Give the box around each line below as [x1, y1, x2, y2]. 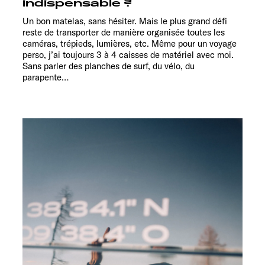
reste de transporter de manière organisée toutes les [22, 27, 225, 38]
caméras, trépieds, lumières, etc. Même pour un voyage [22, 38, 237, 50]
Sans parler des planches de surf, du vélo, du [22, 60, 195, 72]
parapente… [22, 72, 69, 83]
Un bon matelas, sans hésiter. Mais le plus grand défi [22, 15, 227, 27]
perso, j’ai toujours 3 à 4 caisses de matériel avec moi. [22, 49, 234, 61]
